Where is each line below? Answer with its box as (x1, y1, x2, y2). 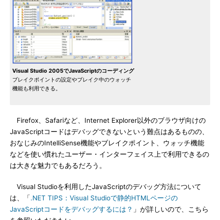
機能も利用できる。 (12, 85, 61, 92)
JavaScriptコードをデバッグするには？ (10, 205, 133, 213)
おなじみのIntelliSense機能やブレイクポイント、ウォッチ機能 (10, 139, 204, 147)
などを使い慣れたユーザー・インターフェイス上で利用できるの (10, 150, 209, 158)
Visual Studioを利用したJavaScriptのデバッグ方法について (10, 183, 201, 191)
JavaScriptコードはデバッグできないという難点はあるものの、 (10, 128, 209, 136)
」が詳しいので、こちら (133, 205, 209, 213)
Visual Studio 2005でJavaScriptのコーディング (12, 67, 134, 74)
